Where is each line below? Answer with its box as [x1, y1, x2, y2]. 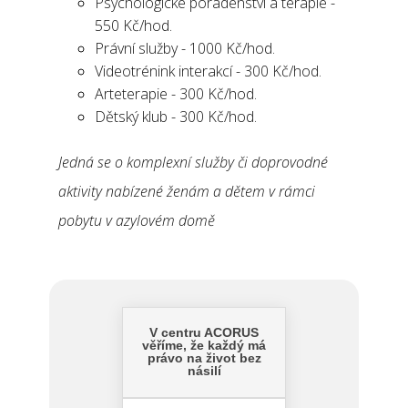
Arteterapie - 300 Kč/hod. [95, 84, 257, 104]
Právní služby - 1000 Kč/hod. [95, 38, 275, 58]
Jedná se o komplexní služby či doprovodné [58, 152, 328, 172]
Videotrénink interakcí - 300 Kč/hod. [95, 61, 321, 81]
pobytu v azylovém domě [58, 210, 215, 230]
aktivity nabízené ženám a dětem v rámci [58, 181, 315, 201]
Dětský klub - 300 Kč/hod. [95, 107, 257, 127]
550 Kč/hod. [95, 15, 172, 36]
